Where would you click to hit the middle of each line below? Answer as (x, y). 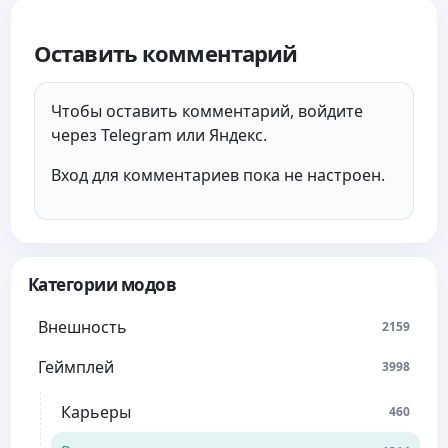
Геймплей (76, 367)
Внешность (82, 327)
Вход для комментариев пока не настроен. (218, 175)
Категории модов (102, 285)
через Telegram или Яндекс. (159, 135)
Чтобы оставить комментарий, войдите (207, 111)
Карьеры (96, 412)
